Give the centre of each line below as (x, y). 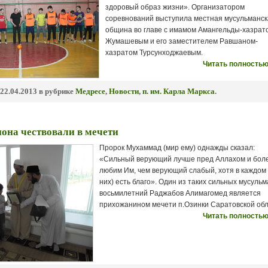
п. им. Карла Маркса (179, 91)
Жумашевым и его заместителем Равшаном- (182, 41)
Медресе (90, 91)
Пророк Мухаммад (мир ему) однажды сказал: (177, 148)
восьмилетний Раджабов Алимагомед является (180, 193)
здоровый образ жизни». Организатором (175, 7)
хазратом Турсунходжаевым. (154, 53)
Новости (124, 91)
